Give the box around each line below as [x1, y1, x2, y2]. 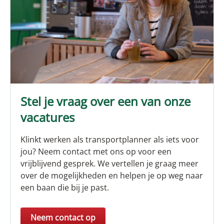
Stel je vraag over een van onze [20, 93, 190, 110]
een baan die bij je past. [20, 182, 109, 193]
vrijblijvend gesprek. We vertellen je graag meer [20, 158, 198, 169]
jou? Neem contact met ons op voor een [20, 146, 171, 157]
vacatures [20, 109, 74, 126]
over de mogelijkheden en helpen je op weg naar [20, 170, 203, 181]
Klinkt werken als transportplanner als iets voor [20, 134, 199, 145]
